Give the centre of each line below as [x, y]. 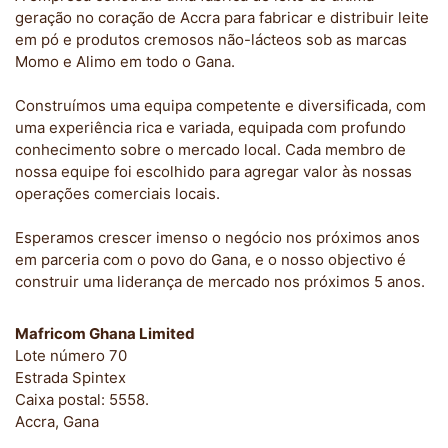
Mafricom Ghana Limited [105, 333]
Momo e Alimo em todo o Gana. [125, 61]
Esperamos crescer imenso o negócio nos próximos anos [217, 237]
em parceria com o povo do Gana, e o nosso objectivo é [210, 259]
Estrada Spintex [70, 377]
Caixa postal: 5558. [82, 399]
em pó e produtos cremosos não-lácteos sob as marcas [211, 39]
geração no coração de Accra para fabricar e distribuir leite [222, 17]
